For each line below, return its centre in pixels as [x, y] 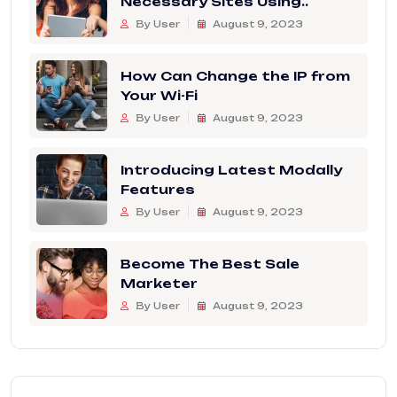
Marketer [159, 284]
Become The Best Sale [210, 264]
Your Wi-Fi [159, 96]
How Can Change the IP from [235, 76]
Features [158, 190]
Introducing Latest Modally [231, 170]
